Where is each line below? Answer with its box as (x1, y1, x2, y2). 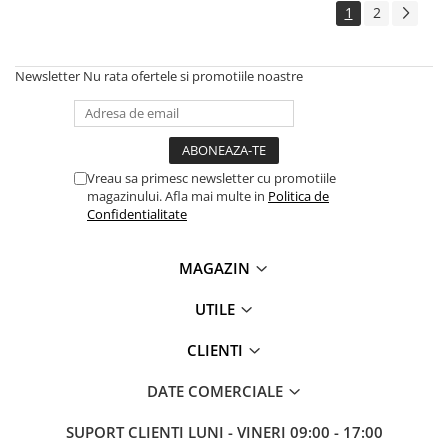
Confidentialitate (87, 205, 187, 223)
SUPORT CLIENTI (65, 422, 188, 442)
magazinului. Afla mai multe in (87, 187, 268, 205)
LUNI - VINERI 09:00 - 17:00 (187, 422, 383, 442)
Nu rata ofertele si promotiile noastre (83, 67, 303, 85)
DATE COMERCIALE (146, 381, 287, 401)
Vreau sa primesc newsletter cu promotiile (87, 169, 336, 187)
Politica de (268, 187, 329, 205)
